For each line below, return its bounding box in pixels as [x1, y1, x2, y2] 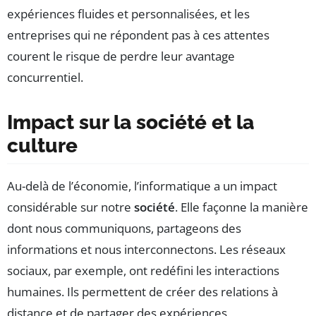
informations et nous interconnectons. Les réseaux [7, 241, 286, 257]
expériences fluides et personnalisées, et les [7, 5, 250, 22]
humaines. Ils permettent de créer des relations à [7, 283, 278, 300]
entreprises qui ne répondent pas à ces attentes [7, 26, 269, 43]
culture [7, 133, 78, 157]
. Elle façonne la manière [175, 198, 308, 215]
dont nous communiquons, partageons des [7, 219, 241, 236]
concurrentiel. [7, 68, 83, 85]
